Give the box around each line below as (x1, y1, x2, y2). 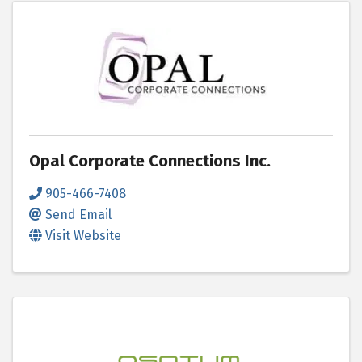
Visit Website (45, 227, 121, 243)
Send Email (45, 206, 112, 222)
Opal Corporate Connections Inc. (29, 150, 271, 170)
